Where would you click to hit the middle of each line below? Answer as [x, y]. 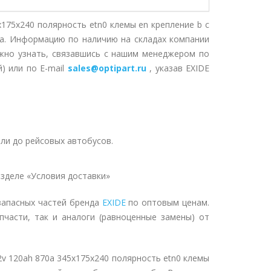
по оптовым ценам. [168, 202]
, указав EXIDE [179, 68]
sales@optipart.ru [107, 68]
